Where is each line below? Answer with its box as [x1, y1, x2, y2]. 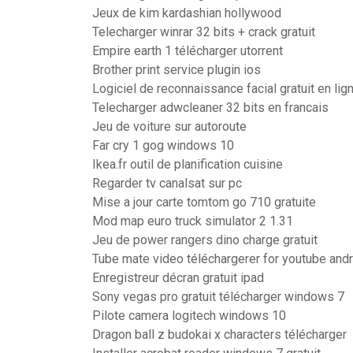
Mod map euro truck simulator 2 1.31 [92, 214, 293, 229]
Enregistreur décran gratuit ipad [92, 270, 264, 285]
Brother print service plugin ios [92, 62, 261, 77]
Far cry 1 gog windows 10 [92, 138, 234, 153]
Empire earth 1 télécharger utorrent [92, 43, 283, 58]
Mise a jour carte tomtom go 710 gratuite [92, 195, 316, 210]
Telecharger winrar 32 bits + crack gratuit [92, 24, 315, 39]
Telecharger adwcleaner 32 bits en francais [92, 100, 329, 115]
